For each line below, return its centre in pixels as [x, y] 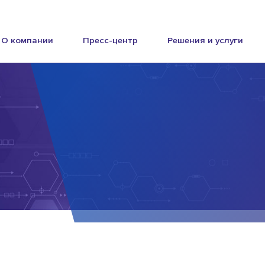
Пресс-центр [111, 40]
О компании [28, 40]
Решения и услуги [205, 40]
